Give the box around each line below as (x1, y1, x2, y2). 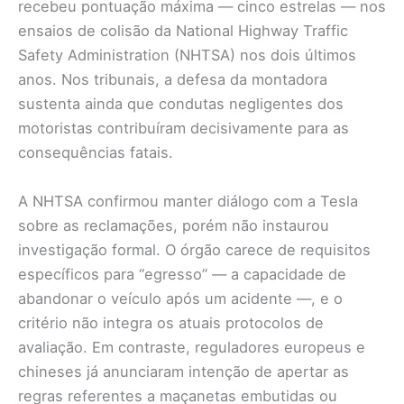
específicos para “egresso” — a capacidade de (18, 264, 346, 283)
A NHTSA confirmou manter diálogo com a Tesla (18, 191, 358, 210)
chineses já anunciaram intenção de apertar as (18, 362, 349, 381)
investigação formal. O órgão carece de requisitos (18, 240, 371, 259)
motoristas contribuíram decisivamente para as (18, 119, 349, 138)
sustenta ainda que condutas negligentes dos (18, 95, 344, 114)
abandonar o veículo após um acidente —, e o (18, 289, 343, 308)
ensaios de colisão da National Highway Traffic (18, 22, 348, 41)
